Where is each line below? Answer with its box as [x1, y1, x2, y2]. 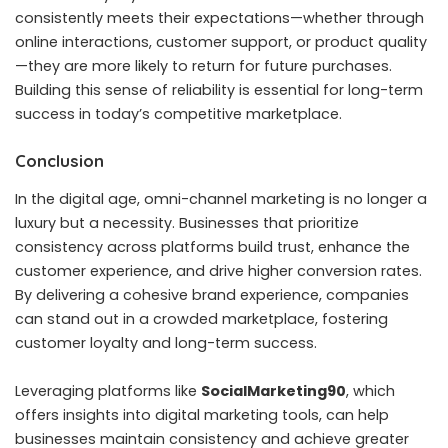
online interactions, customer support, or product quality [15, 32, 427, 53]
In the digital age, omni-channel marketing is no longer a [15, 188, 427, 209]
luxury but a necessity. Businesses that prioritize [15, 212, 359, 233]
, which [346, 380, 395, 401]
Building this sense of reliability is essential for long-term [15, 80, 423, 101]
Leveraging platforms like [15, 380, 201, 401]
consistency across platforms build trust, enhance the [15, 236, 410, 257]
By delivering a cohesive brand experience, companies [15, 284, 409, 305]
